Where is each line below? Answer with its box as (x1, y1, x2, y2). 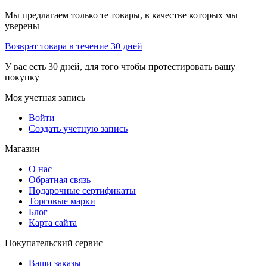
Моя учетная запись (5, 92, 85, 103)
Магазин (5, 144, 40, 154)
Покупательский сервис (5, 238, 103, 249)
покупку (5, 72, 39, 83)
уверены (5, 21, 39, 32)
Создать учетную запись (29, 123, 128, 134)
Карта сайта (29, 218, 77, 228)
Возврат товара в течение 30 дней (5, 41, 142, 52)
